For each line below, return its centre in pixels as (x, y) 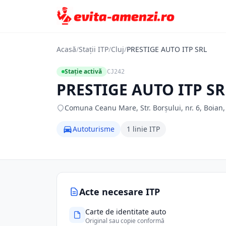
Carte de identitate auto (126, 212)
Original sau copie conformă (125, 221)
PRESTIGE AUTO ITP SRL (167, 49)
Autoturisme (94, 129)
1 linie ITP (143, 129)
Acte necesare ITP (120, 192)
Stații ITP (94, 49)
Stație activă (83, 71)
